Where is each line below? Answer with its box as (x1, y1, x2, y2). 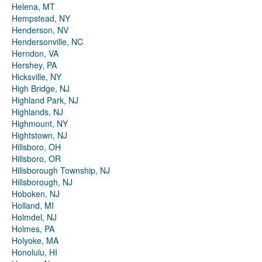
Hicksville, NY (12, 71, 61, 83)
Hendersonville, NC (12, 36, 83, 48)
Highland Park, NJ (12, 94, 78, 106)
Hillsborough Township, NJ (12, 164, 110, 177)
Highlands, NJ (12, 106, 63, 118)
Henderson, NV (12, 24, 68, 36)
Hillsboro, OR (12, 153, 61, 165)
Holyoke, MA (12, 235, 58, 247)
